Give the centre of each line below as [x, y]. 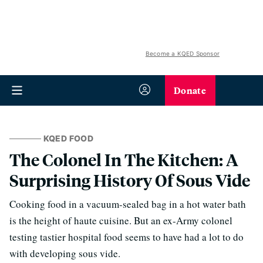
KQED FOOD [68, 138]
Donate [190, 90]
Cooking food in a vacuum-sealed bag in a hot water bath [128, 204]
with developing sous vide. [65, 253]
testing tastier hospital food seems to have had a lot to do [127, 237]
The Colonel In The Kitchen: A [124, 159]
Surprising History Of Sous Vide [130, 180]
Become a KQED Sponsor [182, 53]
